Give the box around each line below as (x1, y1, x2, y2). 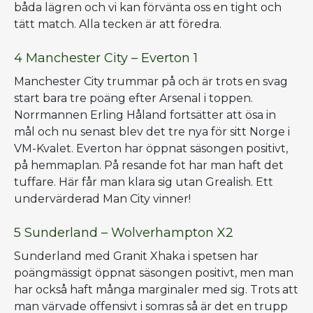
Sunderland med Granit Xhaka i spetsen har (14, 249, 259, 263)
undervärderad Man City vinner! (14, 191, 191, 205)
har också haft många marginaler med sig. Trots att (14, 282, 298, 296)
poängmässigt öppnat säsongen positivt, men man (14, 265, 293, 279)
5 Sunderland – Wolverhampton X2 (14, 224, 233, 240)
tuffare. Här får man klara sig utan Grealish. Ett (14, 175, 273, 189)
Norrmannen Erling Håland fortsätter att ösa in (14, 108, 276, 122)
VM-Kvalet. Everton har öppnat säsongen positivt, (14, 141, 288, 155)
